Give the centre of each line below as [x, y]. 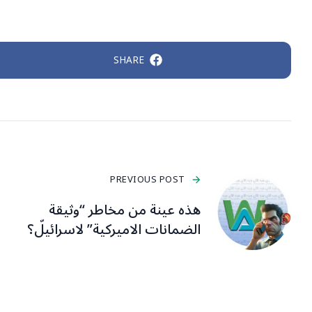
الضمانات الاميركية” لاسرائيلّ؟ [114, 229]
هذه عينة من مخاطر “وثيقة [125, 210]
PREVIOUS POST [148, 179]
